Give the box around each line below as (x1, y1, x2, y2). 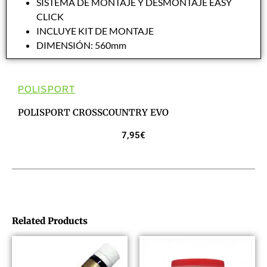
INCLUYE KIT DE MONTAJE (36, 25, 154, 37)
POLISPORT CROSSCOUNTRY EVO (18, 107, 169, 119)
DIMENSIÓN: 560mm (36, 39, 126, 51)
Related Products (12, 215, 88, 226)
